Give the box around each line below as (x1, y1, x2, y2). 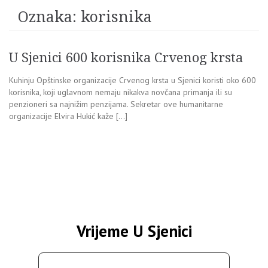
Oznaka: (18, 8, 81, 26)
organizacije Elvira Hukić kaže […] (9, 111, 127, 122)
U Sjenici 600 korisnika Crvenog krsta (9, 50, 243, 66)
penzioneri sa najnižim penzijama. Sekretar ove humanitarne (9, 99, 223, 110)
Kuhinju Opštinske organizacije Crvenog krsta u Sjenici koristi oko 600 (9, 75, 256, 86)
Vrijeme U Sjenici (76, 221, 192, 242)
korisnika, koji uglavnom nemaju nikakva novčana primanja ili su (9, 87, 232, 98)
